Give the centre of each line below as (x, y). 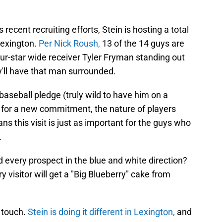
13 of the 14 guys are (143, 44)
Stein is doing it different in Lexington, (100, 212)
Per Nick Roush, (70, 44)
